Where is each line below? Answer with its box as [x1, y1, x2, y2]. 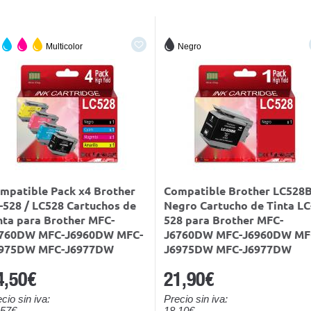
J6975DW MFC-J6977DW [164, 243, 292, 256]
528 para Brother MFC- [164, 214, 283, 227]
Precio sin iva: [164, 293, 228, 305]
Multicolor [46, 42, 83, 52]
